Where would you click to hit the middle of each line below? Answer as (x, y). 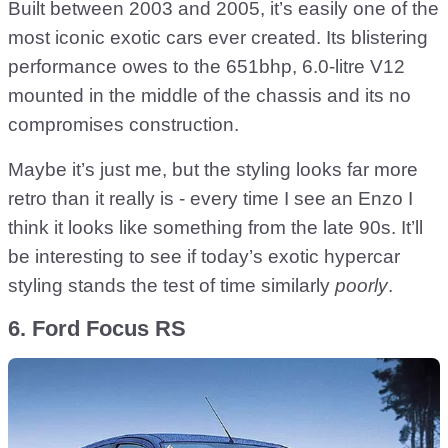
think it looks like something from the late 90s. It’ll (215, 228)
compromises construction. (123, 125)
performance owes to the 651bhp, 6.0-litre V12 (206, 67)
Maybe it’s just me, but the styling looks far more (213, 170)
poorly (361, 286)
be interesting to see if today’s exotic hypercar (204, 257)
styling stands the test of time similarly (171, 286)
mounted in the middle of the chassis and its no (209, 96)
